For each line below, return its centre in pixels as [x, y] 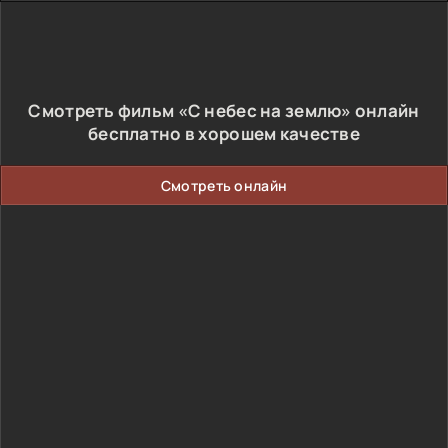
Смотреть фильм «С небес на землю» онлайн [224, 110]
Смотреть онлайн [224, 185]
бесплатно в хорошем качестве [224, 133]
